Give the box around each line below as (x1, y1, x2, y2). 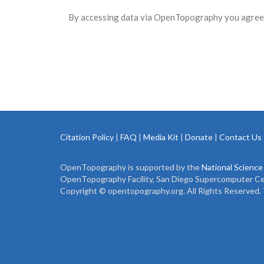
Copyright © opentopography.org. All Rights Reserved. (60, 186, 263, 196)
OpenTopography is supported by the (60, 162, 202, 172)
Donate (185, 132, 213, 142)
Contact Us (219, 132, 262, 142)
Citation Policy (60, 132, 114, 142)
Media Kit (143, 132, 179, 142)
